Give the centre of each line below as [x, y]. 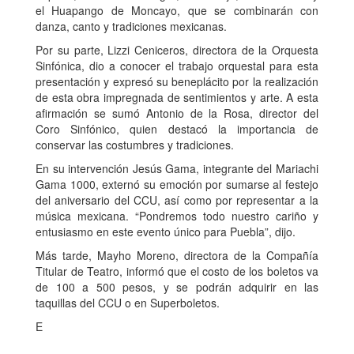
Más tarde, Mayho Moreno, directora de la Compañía [177, 256]
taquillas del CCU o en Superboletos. [128, 303]
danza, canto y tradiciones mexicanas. [131, 26]
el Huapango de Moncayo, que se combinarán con [177, 11]
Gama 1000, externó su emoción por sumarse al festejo [177, 185]
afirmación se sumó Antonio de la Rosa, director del [177, 113]
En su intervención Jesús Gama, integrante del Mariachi [177, 169]
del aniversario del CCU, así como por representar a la [177, 200]
